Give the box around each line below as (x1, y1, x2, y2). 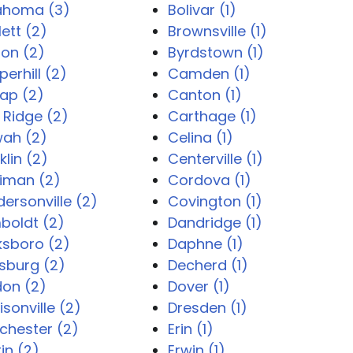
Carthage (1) (167, 106, 257, 126)
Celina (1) (167, 128, 233, 147)
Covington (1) (167, 191, 262, 211)
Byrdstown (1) (167, 43, 264, 62)
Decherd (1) (167, 255, 248, 275)
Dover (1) (167, 277, 230, 296)
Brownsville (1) (167, 21, 267, 41)
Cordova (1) (167, 170, 251, 190)
